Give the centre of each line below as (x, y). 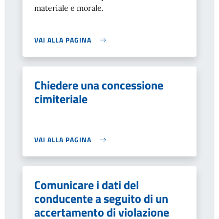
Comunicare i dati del (87, 185)
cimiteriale (61, 99)
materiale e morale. (69, 8)
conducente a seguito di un (101, 198)
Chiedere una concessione (99, 85)
